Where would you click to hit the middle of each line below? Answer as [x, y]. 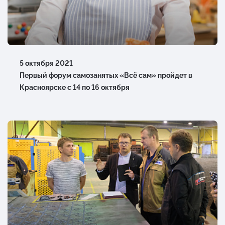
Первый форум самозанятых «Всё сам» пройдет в [106, 75]
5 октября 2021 [46, 63]
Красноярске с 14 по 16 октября [75, 87]
